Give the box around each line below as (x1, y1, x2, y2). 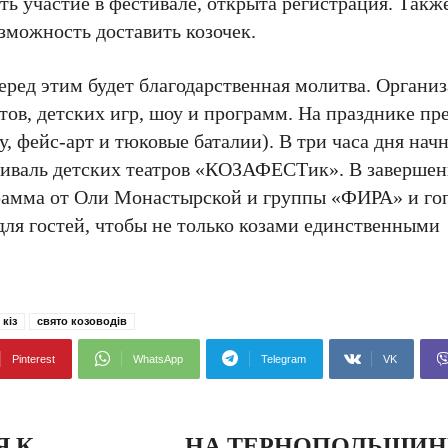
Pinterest (12, 353, 55, 365)
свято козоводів (37, 315, 127, 327)
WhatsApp (133, 353, 183, 365)
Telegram (261, 353, 306, 365)
